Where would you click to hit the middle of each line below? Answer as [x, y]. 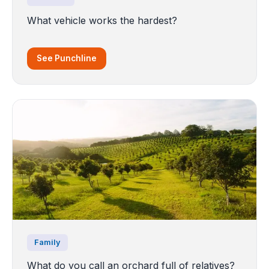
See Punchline [67, 58]
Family [47, 242]
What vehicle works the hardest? [102, 20]
